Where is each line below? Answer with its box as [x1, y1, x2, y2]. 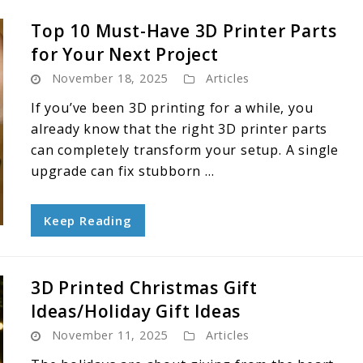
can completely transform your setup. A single [31, 141, 339, 159]
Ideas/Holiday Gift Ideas [31, 300, 241, 322]
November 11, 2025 [51, 327, 169, 343]
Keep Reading [44, 212, 132, 228]
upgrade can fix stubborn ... [31, 162, 215, 180]
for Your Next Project [31, 43, 219, 66]
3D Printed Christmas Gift [31, 276, 258, 299]
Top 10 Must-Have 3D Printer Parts [31, 19, 337, 42]
